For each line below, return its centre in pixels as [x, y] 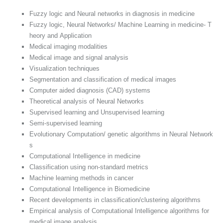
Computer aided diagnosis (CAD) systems [90, 90]
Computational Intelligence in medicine [85, 156]
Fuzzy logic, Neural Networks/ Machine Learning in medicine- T [120, 24]
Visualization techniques [64, 68]
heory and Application [60, 35]
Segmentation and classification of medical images [103, 79]
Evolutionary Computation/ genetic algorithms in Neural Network [121, 134]
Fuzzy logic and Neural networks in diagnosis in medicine [112, 13]
